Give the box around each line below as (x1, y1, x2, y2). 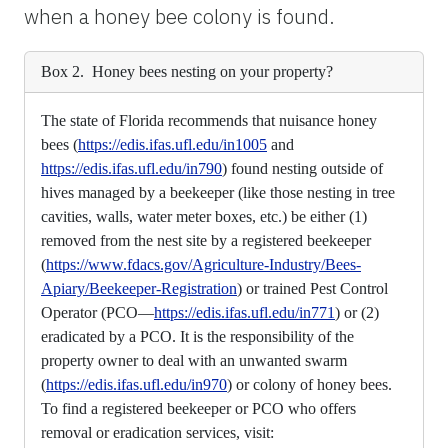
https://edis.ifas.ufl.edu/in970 (46, 375, 227, 393)
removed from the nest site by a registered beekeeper (41, 231, 371, 249)
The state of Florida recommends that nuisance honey (41, 111, 377, 129)
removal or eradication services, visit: (41, 423, 274, 441)
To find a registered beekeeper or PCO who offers (41, 399, 356, 417)
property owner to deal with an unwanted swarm (41, 351, 347, 369)
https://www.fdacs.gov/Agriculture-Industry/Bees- (46, 255, 361, 273)
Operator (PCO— (41, 303, 154, 321)
